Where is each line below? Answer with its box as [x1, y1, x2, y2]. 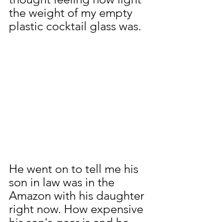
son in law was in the [9, 174, 117, 189]
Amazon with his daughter [9, 188, 147, 203]
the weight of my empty [9, 5, 135, 20]
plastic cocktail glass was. [9, 18, 141, 33]
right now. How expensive [9, 201, 146, 216]
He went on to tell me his [9, 161, 141, 176]
